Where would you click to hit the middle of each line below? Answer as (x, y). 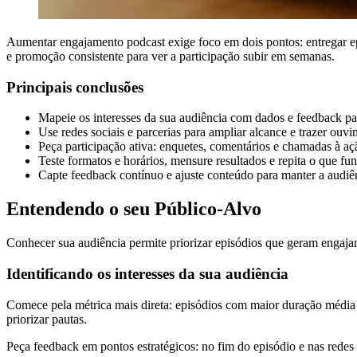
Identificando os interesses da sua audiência (147, 273)
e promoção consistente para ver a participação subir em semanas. (171, 56)
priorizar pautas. (47, 319)
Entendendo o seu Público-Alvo (134, 209)
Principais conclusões (75, 87)
